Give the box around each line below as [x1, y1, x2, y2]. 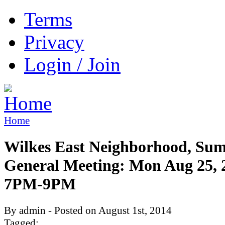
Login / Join [24, 54, 121, 75]
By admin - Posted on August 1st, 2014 [4, 204, 172, 216]
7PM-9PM [4, 175, 76, 193]
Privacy [24, 31, 84, 53]
